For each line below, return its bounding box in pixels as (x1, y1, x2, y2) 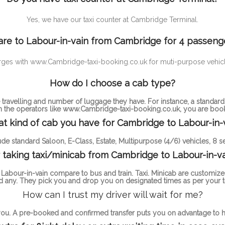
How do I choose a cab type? (50, 77, 175, 88)
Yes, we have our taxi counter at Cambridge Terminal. (27, 15, 198, 24)
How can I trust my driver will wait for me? (22, 189, 203, 200)
